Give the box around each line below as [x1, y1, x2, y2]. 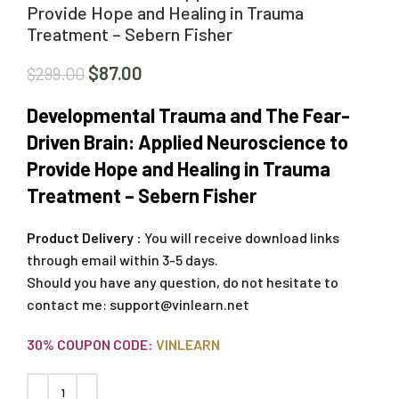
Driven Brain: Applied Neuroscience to [27, 130, 348, 154]
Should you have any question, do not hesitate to [27, 273, 338, 291]
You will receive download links [144, 229, 339, 247]
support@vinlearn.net [110, 296, 249, 313]
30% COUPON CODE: [27, 336, 153, 354]
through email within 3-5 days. [27, 251, 218, 269]
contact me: [27, 296, 110, 313]
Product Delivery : [27, 229, 144, 247]
